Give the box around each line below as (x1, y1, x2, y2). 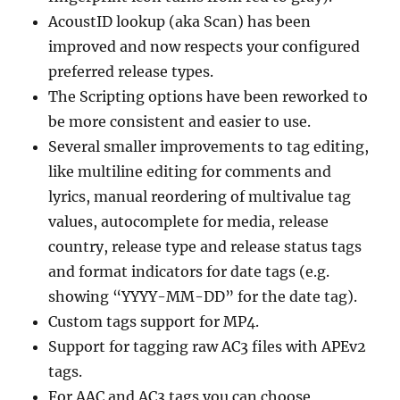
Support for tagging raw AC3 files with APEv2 (48, 337, 367, 355)
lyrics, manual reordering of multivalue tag (48, 187, 352, 205)
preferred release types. (48, 62, 214, 80)
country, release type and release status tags (48, 237, 362, 255)
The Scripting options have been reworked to (48, 87, 369, 105)
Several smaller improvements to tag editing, (48, 137, 370, 155)
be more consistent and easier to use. (48, 112, 312, 130)
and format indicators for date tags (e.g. (48, 262, 330, 280)
